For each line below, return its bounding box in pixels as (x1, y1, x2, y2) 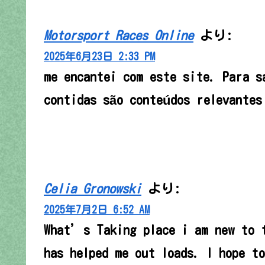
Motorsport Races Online (44, 29, 193, 43)
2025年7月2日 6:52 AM (44, 204, 150, 215)
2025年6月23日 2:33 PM (44, 51, 155, 62)
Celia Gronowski (44, 182, 141, 195)
